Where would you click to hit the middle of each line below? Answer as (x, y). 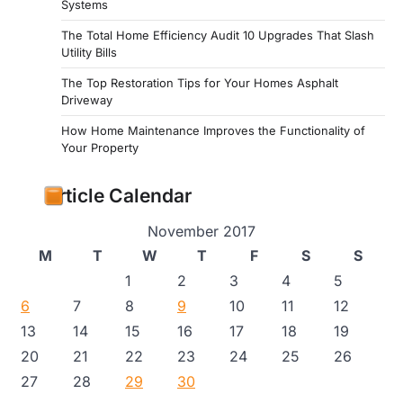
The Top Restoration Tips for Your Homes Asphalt (200, 83)
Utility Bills (89, 53)
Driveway (87, 100)
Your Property (100, 148)
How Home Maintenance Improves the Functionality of (213, 131)
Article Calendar (118, 196)
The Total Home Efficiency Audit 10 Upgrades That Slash (218, 36)
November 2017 (201, 232)
